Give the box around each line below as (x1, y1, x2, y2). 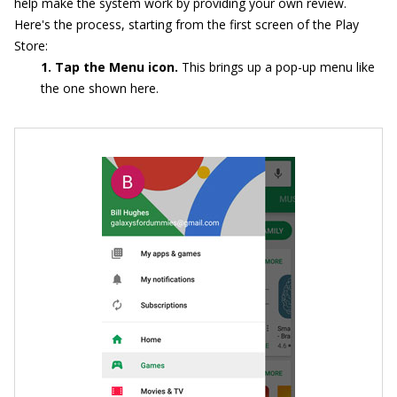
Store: (14, 36, 48, 54)
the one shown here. (41, 79, 159, 97)
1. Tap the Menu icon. (41, 58, 182, 75)
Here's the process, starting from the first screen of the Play (14, 15, 359, 33)
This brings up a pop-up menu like (182, 58, 375, 75)
